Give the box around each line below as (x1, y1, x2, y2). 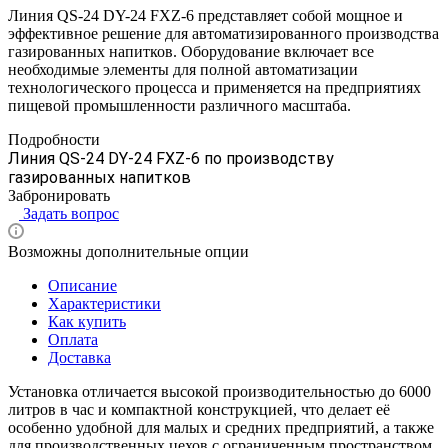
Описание (48, 276, 117, 294)
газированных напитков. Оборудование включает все (8, 42, 374, 60)
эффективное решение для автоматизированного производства (8, 24, 439, 42)
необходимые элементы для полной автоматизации (8, 60, 358, 78)
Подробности (8, 130, 100, 148)
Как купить (48, 312, 126, 330)
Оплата (48, 330, 98, 348)
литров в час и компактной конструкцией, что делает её (8, 400, 390, 418)
